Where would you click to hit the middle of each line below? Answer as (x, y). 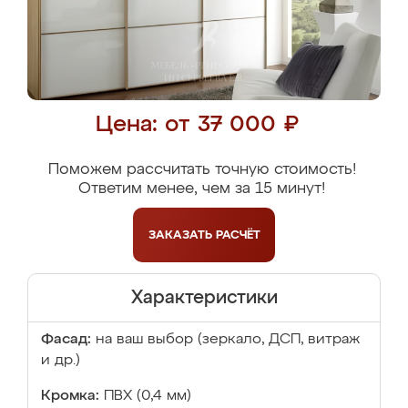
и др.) (61, 361)
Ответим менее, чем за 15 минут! (202, 189)
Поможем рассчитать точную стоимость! (202, 170)
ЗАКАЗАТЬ (182, 235)
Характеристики (204, 298)
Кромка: (70, 396)
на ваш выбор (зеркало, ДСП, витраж (228, 340)
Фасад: (66, 340)
